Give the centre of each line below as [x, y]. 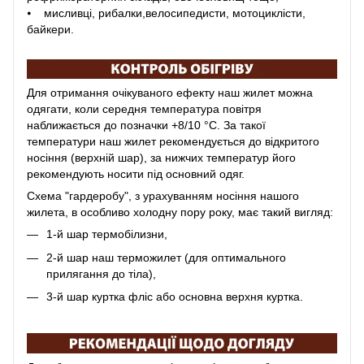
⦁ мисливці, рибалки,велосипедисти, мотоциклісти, [166, 13]
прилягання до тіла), [101, 273]
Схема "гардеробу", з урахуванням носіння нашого [163, 196]
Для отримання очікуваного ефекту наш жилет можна [170, 93]
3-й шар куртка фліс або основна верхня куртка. [175, 296]
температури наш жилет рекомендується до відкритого [173, 142]
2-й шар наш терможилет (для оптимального [166, 257]
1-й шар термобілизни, [107, 234]
